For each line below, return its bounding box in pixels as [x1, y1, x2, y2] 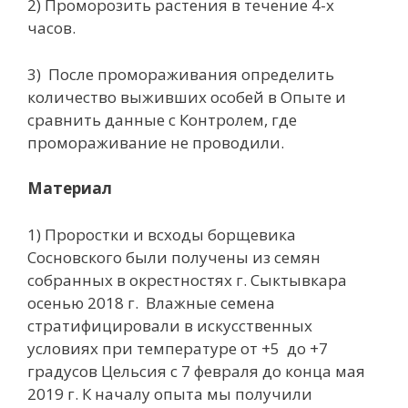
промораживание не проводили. [27, 131, 284, 153]
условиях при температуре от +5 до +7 [27, 337, 328, 359]
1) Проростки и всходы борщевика [27, 223, 296, 245]
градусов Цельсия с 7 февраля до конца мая [27, 360, 365, 382]
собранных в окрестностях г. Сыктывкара [27, 269, 347, 291]
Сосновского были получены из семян [27, 246, 321, 268]
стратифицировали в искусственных [27, 314, 312, 336]
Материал [27, 178, 112, 199]
